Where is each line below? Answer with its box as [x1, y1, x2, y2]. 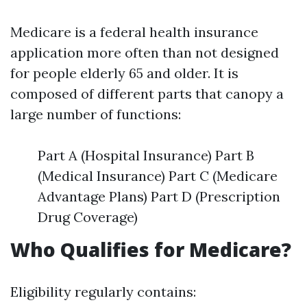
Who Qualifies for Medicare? [10, 236, 291, 262]
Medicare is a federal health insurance [10, 23, 258, 40]
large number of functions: [10, 106, 181, 123]
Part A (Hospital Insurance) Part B [38, 147, 254, 164]
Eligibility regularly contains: [10, 283, 196, 300]
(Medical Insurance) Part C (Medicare [38, 167, 278, 184]
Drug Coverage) [38, 208, 138, 225]
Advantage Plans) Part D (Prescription [38, 188, 280, 205]
